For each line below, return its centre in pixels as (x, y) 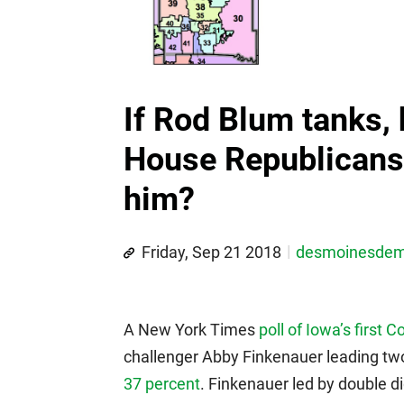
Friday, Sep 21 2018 (211, 252)
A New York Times (191, 329)
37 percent (162, 383)
